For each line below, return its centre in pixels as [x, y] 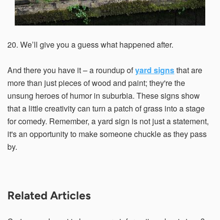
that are [188, 70]
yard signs [155, 70]
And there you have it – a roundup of [71, 70]
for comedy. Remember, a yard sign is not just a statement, [108, 121]
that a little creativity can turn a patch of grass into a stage [106, 108]
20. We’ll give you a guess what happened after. [90, 44]
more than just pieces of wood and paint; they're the [96, 83]
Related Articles [49, 196]
